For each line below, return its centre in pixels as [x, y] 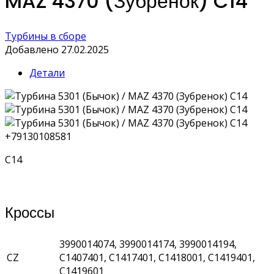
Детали [47, 72]
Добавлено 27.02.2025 [57, 49]
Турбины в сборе [46, 36]
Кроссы [30, 212]
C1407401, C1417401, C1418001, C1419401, [157, 257]
